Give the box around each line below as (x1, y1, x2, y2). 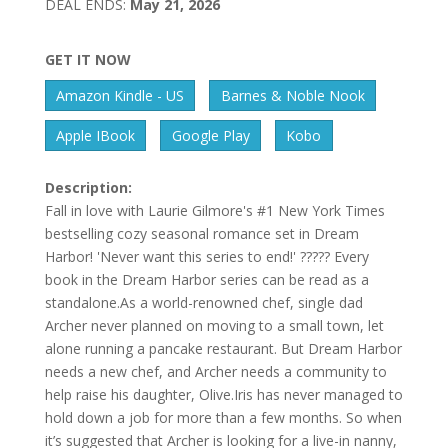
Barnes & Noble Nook (220, 85, 365, 105)
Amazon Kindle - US (56, 85, 185, 105)
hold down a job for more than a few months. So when (44, 407, 402, 427)
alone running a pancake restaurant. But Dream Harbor (44, 338, 402, 358)
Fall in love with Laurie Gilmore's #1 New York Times (44, 200, 385, 220)
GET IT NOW (44, 49, 131, 69)
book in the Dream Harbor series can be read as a (44, 269, 369, 289)
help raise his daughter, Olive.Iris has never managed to (44, 384, 403, 404)
